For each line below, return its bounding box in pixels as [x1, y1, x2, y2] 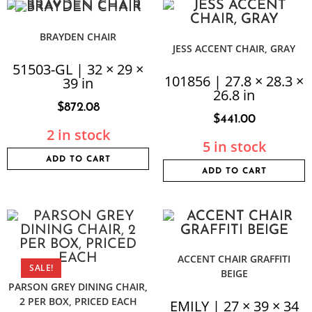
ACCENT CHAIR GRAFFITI [178, 252, 290, 265]
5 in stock [202, 137, 266, 156]
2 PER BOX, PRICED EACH [19, 295, 137, 308]
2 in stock [46, 125, 110, 145]
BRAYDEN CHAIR [40, 30, 116, 44]
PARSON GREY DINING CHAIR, [8, 280, 148, 293]
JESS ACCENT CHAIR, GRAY [173, 42, 295, 55]
